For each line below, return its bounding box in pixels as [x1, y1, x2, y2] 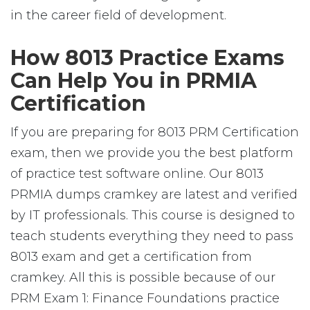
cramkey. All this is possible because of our [10, 270, 275, 285]
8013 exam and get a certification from [10, 249, 252, 264]
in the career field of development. [10, 8, 226, 23]
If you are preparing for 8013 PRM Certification [10, 125, 299, 140]
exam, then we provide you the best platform [10, 145, 293, 161]
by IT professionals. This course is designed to [10, 208, 295, 223]
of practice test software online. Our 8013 [10, 166, 264, 181]
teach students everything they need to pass [10, 228, 293, 244]
